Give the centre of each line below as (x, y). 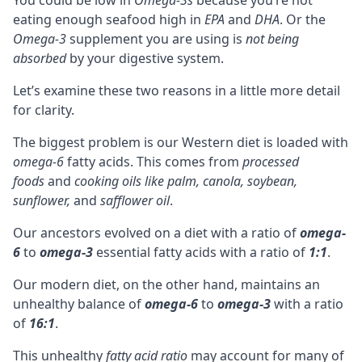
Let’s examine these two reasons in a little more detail (177, 90)
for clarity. (44, 109)
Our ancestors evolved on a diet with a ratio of (156, 232)
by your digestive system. (145, 58)
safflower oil (135, 200)
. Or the (303, 19)
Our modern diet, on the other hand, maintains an (166, 284)
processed (271, 161)
